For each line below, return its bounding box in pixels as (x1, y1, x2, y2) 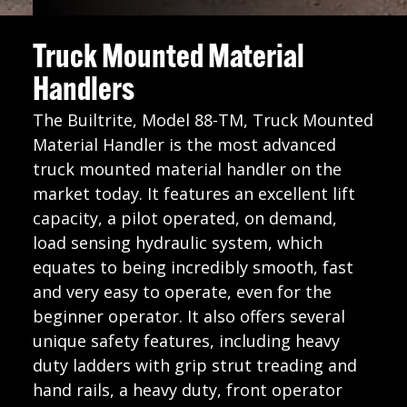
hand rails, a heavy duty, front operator (32, 378, 342, 401)
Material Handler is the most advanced (32, 133, 336, 155)
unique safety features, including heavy (32, 329, 340, 352)
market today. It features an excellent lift (32, 182, 355, 204)
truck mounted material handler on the (32, 157, 342, 180)
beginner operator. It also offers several (32, 304, 345, 327)
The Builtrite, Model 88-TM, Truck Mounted (32, 108, 373, 131)
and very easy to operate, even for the (32, 280, 332, 303)
